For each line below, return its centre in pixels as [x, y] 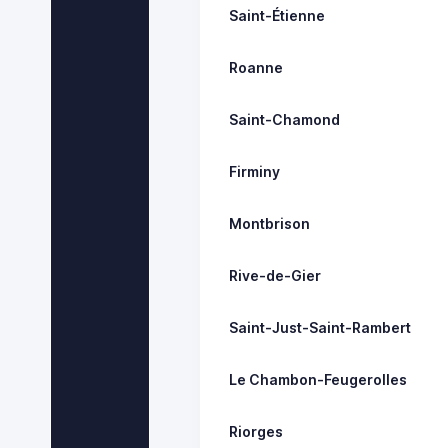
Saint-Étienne [277, 15]
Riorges [256, 431]
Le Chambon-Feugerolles [318, 379]
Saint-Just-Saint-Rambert [320, 327]
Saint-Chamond [285, 119]
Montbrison [270, 223]
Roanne [256, 67]
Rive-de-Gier [275, 275]
